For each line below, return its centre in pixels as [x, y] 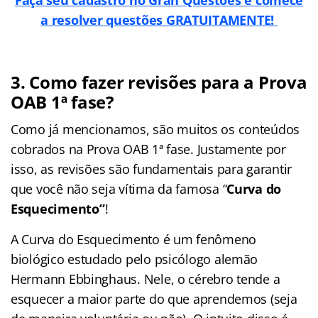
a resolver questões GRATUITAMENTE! [159, 20]
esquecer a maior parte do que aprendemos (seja [154, 298]
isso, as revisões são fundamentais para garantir [152, 169]
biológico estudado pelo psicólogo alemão [135, 259]
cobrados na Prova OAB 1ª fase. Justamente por [148, 149]
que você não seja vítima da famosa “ [119, 188]
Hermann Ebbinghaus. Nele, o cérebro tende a [146, 279]
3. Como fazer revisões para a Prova [159, 82]
